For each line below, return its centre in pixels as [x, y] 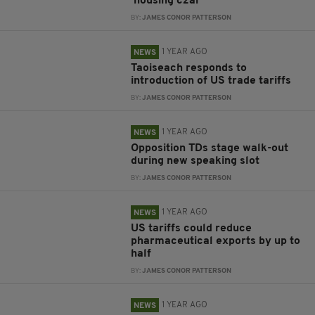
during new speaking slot [195, 161]
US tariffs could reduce [192, 229]
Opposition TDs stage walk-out [210, 148]
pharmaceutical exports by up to [216, 241]
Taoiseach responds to [189, 68]
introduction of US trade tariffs [211, 81]
